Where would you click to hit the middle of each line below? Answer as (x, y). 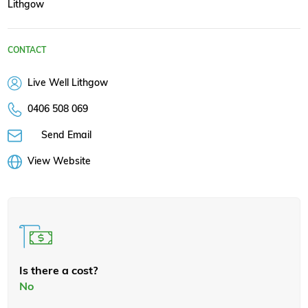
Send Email (66, 135)
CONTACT (27, 49)
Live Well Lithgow (66, 82)
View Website (59, 161)
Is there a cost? (59, 270)
